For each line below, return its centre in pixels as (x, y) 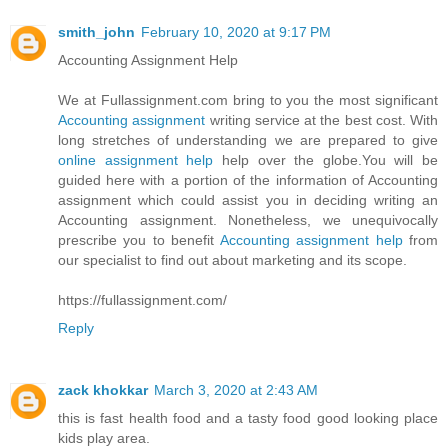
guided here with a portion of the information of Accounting (248, 179)
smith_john (96, 31)
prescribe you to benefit (136, 239)
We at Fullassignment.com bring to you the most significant (248, 99)
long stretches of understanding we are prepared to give (248, 139)
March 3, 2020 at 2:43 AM (236, 389)
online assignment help (136, 159)
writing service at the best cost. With (323, 119)
